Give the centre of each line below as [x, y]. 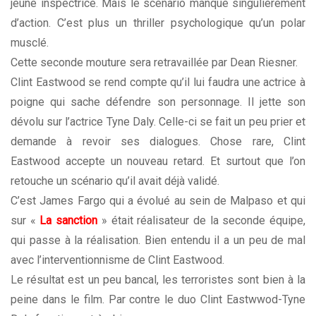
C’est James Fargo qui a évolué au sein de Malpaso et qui [158, 201]
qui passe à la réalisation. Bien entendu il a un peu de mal [158, 241]
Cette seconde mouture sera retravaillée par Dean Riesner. [154, 63]
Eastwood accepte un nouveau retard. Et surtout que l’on [158, 162]
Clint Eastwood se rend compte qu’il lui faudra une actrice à [158, 83]
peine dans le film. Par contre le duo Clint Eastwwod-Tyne [158, 300]
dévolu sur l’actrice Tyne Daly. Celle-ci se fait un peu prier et [158, 122]
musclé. [30, 43]
